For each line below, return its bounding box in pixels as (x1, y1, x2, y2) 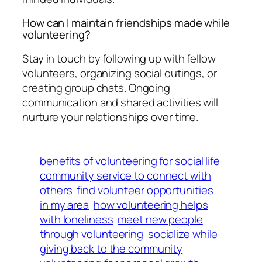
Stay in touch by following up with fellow (22, 50, 216, 66)
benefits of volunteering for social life (40, 153, 220, 168)
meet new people (118, 211, 203, 227)
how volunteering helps (93, 196, 208, 212)
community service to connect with (40, 167, 211, 183)
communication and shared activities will (22, 94, 218, 110)
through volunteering (40, 226, 143, 242)
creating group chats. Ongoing (22, 80, 171, 95)
